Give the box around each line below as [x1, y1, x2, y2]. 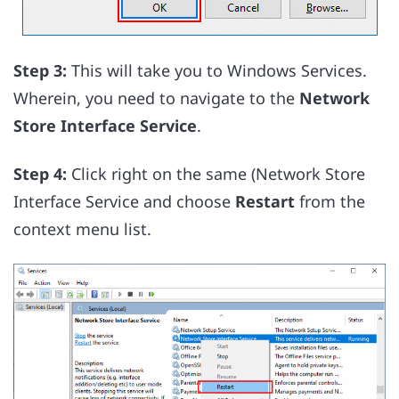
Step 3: [13, 59, 71, 81]
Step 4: [13, 162, 67, 184]
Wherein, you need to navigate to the [13, 86, 299, 109]
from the [295, 190, 365, 212]
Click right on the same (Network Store [67, 162, 365, 184]
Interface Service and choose [13, 190, 235, 212]
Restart [235, 190, 295, 212]
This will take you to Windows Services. [71, 59, 367, 81]
